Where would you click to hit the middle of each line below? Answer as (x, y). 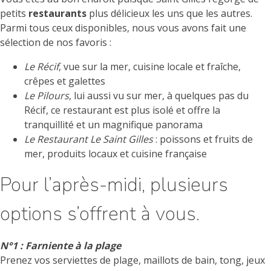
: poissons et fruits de (203, 139)
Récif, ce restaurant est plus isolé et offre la (122, 110)
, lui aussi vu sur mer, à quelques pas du (159, 96)
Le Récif (41, 67)
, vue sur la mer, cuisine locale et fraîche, (150, 67)
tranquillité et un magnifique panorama (113, 125)
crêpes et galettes (65, 81)
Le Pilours (47, 96)
